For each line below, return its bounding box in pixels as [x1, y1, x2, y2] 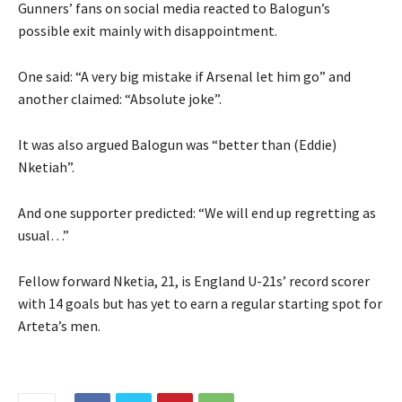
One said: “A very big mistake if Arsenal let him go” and [18, 67, 351, 86]
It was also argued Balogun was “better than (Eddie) [18, 135, 336, 154]
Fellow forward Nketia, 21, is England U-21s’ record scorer [18, 272, 370, 291]
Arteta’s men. [18, 317, 100, 336]
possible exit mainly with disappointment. [18, 22, 277, 40]
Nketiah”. [18, 158, 74, 177]
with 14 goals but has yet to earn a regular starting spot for [18, 294, 382, 313]
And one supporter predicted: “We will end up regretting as [18, 204, 376, 223]
